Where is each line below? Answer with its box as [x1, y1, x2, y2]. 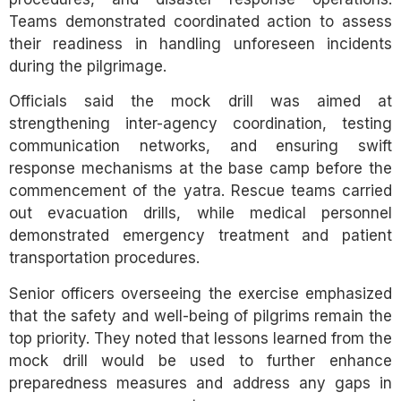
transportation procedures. [9, 249, 200, 268]
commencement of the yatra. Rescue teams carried [9, 182, 392, 200]
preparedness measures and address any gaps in [9, 373, 392, 392]
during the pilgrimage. [9, 56, 166, 75]
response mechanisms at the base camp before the [9, 159, 392, 178]
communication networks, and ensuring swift [9, 137, 392, 156]
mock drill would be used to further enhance [9, 351, 392, 370]
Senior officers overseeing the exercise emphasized [9, 284, 392, 303]
